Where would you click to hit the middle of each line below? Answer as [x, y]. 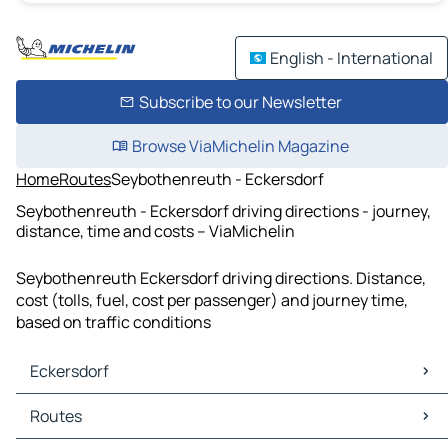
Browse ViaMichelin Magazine [240, 146]
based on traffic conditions [113, 322]
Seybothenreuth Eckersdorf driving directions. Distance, [221, 278]
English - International [351, 58]
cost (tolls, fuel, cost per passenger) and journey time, [212, 300]
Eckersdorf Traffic [85, 427]
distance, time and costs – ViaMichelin [155, 230]
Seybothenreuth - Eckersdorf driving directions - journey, [223, 210]
